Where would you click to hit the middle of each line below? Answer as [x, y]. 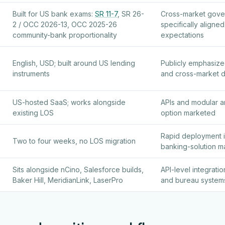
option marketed [188, 113]
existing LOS [33, 113]
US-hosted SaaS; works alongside [69, 102]
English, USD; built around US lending [74, 63]
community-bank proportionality [65, 35]
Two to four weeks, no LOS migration [74, 141]
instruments [31, 73]
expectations [182, 35]
